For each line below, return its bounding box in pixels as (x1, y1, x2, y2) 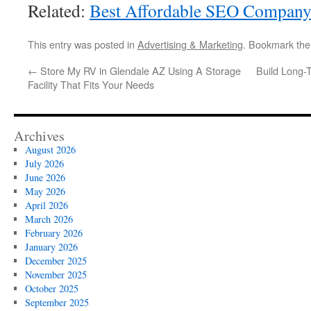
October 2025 (24, 282, 78, 295)
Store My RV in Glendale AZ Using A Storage (37, 63, 241, 78)
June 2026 (24, 171, 65, 184)
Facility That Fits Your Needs (28, 77, 154, 92)
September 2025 (24, 296, 89, 309)
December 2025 (24, 254, 87, 267)
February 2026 (24, 226, 83, 239)
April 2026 (24, 199, 68, 212)
